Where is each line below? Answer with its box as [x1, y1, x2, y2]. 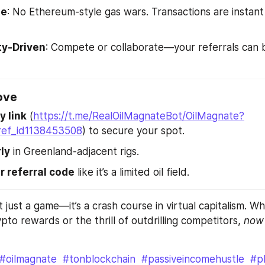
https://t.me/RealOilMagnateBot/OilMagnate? [33, 109, 244, 122]
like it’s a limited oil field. [75, 166, 189, 178]
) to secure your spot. [82, 124, 185, 137]
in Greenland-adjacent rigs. [10, 145, 139, 157]
